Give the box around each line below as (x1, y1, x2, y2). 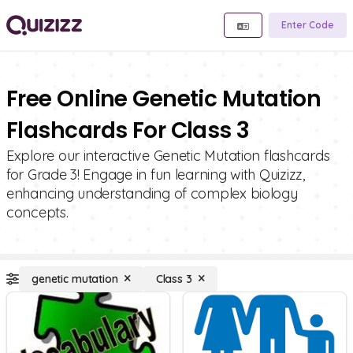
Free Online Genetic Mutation (6, 84, 321, 114)
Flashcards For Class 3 (6, 115, 250, 146)
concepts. (6, 203, 69, 221)
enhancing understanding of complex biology (6, 184, 298, 203)
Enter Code (281, 19, 334, 31)
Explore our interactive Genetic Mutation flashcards (6, 147, 330, 165)
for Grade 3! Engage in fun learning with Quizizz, (6, 165, 305, 184)
